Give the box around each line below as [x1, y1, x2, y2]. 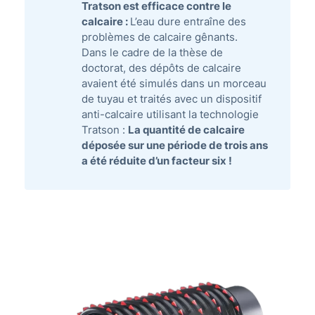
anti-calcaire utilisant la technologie [82, 108, 259, 121]
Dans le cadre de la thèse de [82, 46, 223, 59]
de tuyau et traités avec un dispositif [82, 92, 262, 105]
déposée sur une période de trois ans [82, 139, 268, 152]
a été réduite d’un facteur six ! [82, 154, 232, 167]
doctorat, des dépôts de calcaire [82, 61, 241, 75]
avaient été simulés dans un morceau [82, 77, 266, 90]
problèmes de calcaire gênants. [82, 30, 238, 44]
